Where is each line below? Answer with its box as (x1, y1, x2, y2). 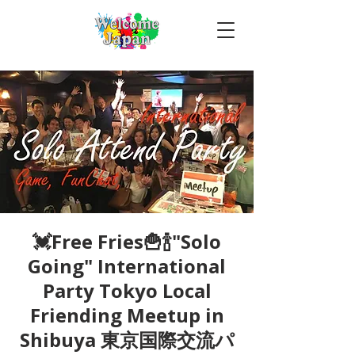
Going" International (28, 253, 226, 279)
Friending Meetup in (29, 302, 224, 328)
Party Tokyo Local (42, 277, 212, 303)
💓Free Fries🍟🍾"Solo (32, 228, 221, 254)
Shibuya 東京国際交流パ (19, 326, 235, 353)
